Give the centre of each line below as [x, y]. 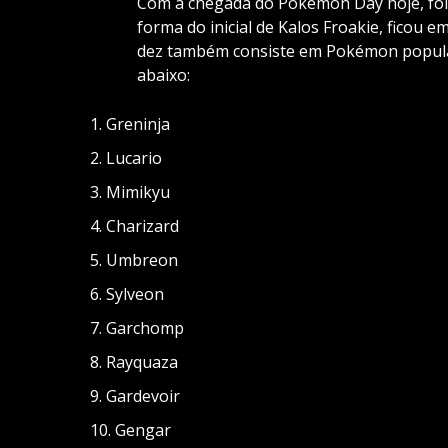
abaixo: [163, 74]
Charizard [142, 225]
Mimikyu [138, 191]
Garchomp [145, 327]
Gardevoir [143, 395]
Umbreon [142, 259]
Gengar [143, 429]
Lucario [134, 157]
